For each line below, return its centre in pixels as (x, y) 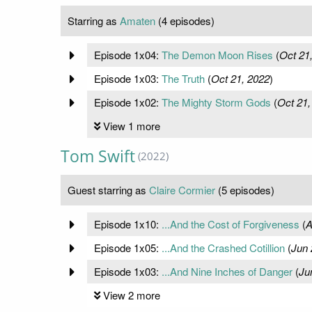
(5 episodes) (245, 190)
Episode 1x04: (127, 55)
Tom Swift (98, 157)
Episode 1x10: (127, 224)
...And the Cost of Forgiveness (230, 224)
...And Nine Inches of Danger (227, 272)
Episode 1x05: (127, 248)
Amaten (138, 21)
